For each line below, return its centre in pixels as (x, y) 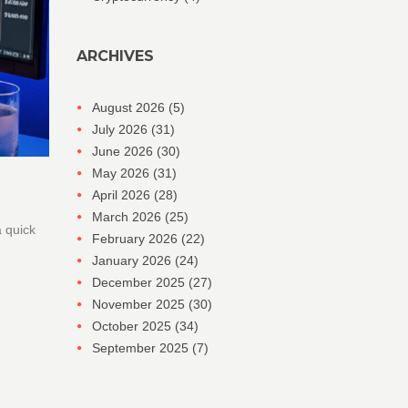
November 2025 (140, 304)
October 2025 (133, 326)
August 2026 (130, 107)
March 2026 (128, 217)
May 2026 (122, 173)
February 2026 (136, 239)
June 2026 (124, 151)
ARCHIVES (115, 56)
